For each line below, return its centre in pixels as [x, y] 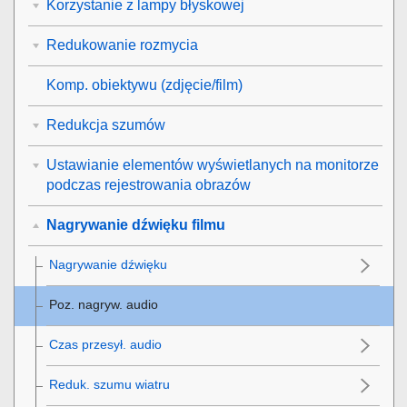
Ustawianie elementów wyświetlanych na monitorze [213, 165]
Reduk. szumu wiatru [109, 385]
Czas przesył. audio [105, 345]
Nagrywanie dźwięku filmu [136, 225]
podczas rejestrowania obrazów [149, 185]
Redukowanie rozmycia [122, 45]
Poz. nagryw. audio [104, 305]
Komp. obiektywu [102, 85]
